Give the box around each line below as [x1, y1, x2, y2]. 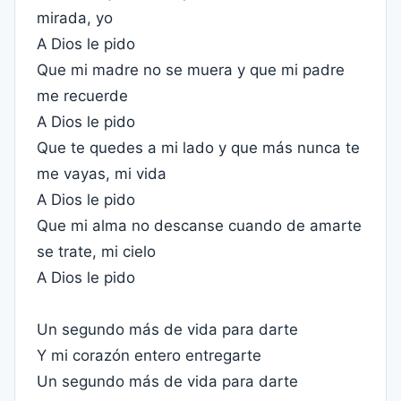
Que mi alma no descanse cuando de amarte [37, 217, 362, 235]
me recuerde [37, 87, 128, 105]
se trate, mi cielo [37, 243, 156, 260]
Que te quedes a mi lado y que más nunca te [37, 139, 360, 157]
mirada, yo [37, 9, 113, 27]
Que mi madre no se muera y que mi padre [37, 61, 345, 79]
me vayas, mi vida [37, 165, 166, 183]
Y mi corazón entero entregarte [37, 346, 261, 364]
